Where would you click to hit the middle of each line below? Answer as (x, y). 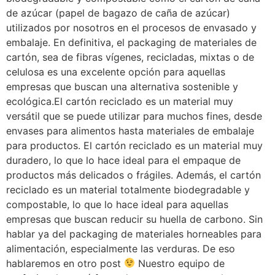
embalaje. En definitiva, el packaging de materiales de (131, 42)
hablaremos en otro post (65, 263)
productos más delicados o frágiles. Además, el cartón (134, 175)
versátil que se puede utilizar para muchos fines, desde (134, 116)
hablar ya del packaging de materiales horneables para (134, 234)
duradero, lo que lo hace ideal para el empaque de (123, 160)
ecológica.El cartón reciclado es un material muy (120, 101)
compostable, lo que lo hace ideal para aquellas (117, 204)
